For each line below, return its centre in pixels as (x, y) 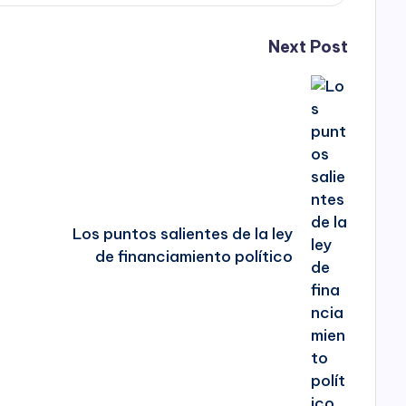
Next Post (308, 47)
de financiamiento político (194, 256)
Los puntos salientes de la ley (183, 233)
